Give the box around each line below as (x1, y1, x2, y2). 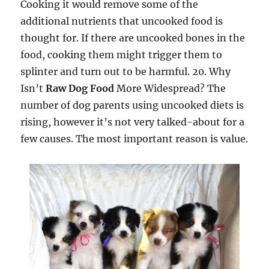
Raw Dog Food (46, 82, 115, 94)
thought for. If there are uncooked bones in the (20, 32, 246, 44)
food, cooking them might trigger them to (20, 49, 223, 61)
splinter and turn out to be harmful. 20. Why (20, 65, 231, 77)
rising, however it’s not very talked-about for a (20, 116, 245, 128)
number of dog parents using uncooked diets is (20, 99, 244, 111)
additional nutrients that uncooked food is (20, 15, 223, 27)
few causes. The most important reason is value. (20, 133, 249, 145)
